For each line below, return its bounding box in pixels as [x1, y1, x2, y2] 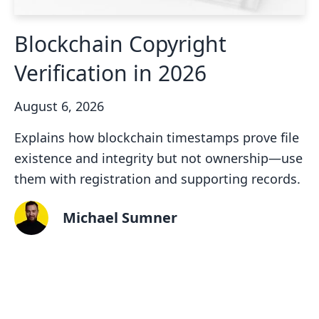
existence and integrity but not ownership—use [14, 150, 303, 167]
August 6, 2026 [14, 98, 104, 115]
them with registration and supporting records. [14, 170, 300, 188]
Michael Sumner [63, 208, 177, 228]
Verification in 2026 [14, 58, 206, 88]
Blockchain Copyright [14, 29, 226, 59]
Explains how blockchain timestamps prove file [14, 129, 299, 147]
